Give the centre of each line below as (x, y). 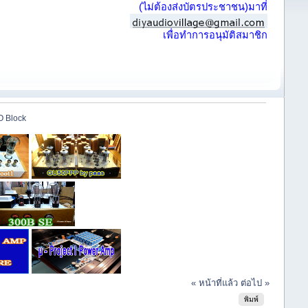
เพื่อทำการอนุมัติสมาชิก (216, 35)
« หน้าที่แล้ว (214, 283)
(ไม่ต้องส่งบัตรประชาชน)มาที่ (203, 7)
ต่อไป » (255, 283)
